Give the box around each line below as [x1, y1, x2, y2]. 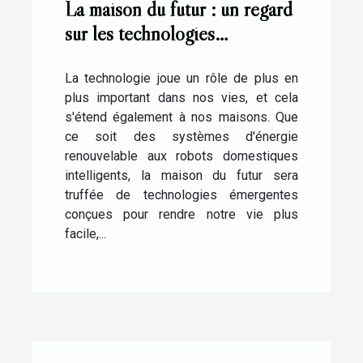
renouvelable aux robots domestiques [65, 148, 298, 164]
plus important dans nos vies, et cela [65, 90, 298, 106]
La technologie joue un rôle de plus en [65, 70, 298, 87]
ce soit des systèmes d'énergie [65, 129, 298, 145]
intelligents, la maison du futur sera [65, 168, 298, 184]
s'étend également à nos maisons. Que [65, 109, 298, 126]
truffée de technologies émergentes [65, 187, 298, 203]
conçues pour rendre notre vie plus [65, 207, 298, 223]
